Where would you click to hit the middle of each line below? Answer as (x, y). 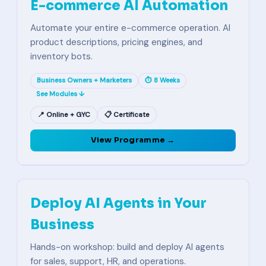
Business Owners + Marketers (84, 80)
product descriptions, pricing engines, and (116, 42)
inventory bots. (61, 56)
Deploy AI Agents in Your (118, 203)
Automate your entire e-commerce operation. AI (130, 28)
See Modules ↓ (60, 94)
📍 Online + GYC (64, 115)
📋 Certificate (127, 115)
